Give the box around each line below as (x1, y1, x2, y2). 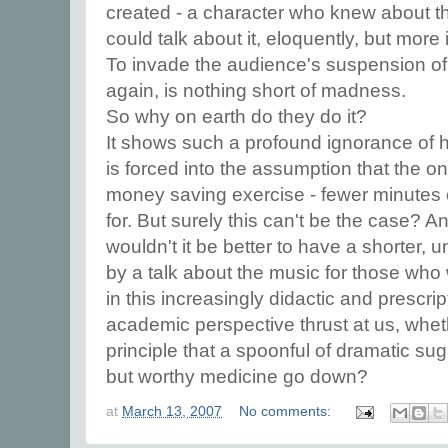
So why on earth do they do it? (106, 105, 367, 127)
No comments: (239, 404, 336, 420)
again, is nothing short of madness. (106, 79, 406, 101)
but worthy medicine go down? (106, 365, 368, 387)
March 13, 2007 (122, 404, 222, 420)
